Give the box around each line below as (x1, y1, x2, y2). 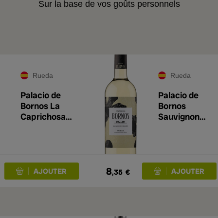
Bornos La (20, 100, 60, 111)
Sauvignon (158, 111, 200, 122)
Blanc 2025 (158, 122, 202, 133)
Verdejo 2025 (20, 122, 73, 133)
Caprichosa (20, 111, 66, 122)
